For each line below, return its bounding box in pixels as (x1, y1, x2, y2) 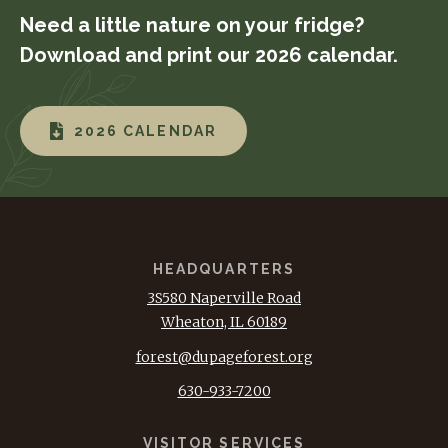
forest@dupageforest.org (135, 347, 313, 366)
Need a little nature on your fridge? (20, 13, 364, 38)
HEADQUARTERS (152, 261, 296, 278)
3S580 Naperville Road (147, 289, 301, 308)
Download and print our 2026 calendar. (20, 43, 398, 68)
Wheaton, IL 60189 (161, 313, 287, 332)
